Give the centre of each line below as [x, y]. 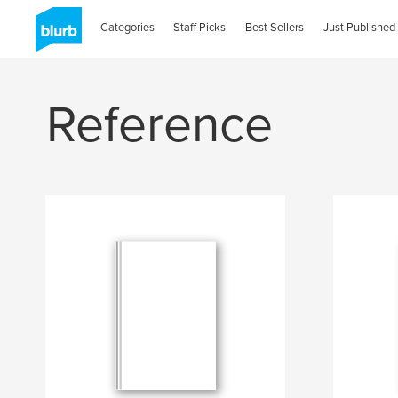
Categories [127, 28]
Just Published [360, 28]
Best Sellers [275, 28]
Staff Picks [200, 28]
